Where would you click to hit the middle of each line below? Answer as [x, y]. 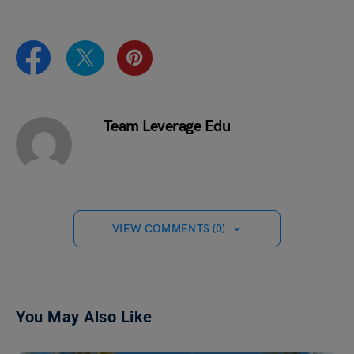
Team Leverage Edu [166, 126]
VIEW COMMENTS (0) [169, 229]
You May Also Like [84, 317]
